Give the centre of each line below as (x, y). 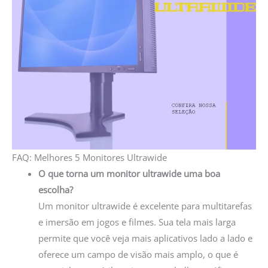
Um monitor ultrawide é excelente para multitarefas (145, 206)
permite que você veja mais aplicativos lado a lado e (145, 238)
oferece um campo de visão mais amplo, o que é (138, 255)
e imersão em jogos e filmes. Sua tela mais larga (137, 222)
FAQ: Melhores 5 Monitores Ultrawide (89, 158)
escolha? (55, 190)
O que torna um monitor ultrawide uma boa (129, 174)
